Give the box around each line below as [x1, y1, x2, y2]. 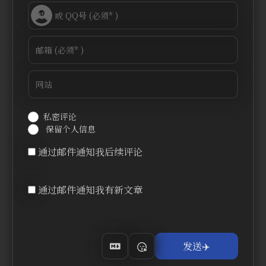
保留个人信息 [43, 123, 96, 135]
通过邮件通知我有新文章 [37, 183, 142, 197]
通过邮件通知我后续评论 [37, 145, 142, 159]
